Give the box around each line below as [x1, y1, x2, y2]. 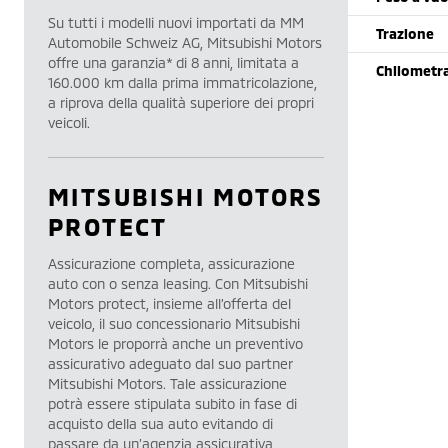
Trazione [376, 25, 434, 42]
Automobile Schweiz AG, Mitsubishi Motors [48, 34, 322, 51]
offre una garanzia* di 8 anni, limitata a [48, 54, 299, 71]
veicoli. [48, 114, 90, 131]
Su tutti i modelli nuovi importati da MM [48, 14, 304, 31]
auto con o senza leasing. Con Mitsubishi [48, 275, 308, 292]
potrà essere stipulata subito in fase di [48, 395, 297, 412]
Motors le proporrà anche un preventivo [48, 335, 303, 352]
